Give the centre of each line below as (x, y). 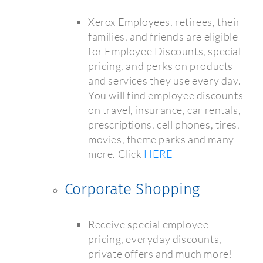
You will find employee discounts (166, 95)
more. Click (116, 154)
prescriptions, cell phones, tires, (164, 125)
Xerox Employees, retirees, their (164, 22)
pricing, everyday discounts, (155, 239)
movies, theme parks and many (161, 139)
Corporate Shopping (132, 189)
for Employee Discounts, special (165, 51)
